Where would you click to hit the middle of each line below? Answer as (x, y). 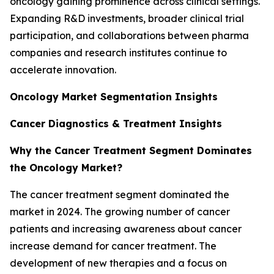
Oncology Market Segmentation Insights (114, 97)
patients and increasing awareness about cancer (126, 229)
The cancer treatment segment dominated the (120, 195)
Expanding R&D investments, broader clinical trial (127, 19)
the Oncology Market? (66, 168)
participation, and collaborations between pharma (129, 36)
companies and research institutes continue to (118, 53)
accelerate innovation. (63, 70)
